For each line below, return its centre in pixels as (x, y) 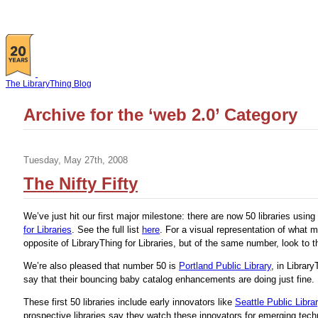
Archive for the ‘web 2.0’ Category (160, 115)
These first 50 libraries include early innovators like (129, 302)
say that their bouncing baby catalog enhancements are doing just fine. (169, 280)
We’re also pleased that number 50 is (101, 266)
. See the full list (107, 230)
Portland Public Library (225, 266)
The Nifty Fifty (81, 184)
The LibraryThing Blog (49, 84)
